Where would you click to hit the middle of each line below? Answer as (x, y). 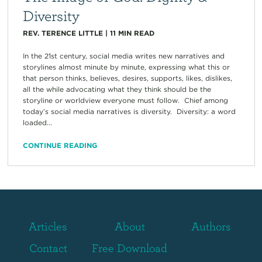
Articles (48, 226)
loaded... (37, 123)
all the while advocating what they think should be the (117, 89)
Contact (48, 247)
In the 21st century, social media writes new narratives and (123, 56)
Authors (211, 226)
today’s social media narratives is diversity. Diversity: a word (129, 112)
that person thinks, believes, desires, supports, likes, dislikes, (127, 78)
